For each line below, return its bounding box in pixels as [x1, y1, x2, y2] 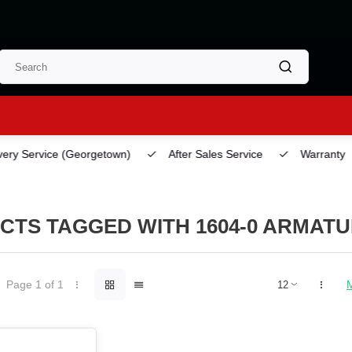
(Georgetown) [55, 148, 124, 160]
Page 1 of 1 [5, 278, 64, 291]
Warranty [291, 148, 339, 160]
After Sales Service [159, 148, 256, 160]
